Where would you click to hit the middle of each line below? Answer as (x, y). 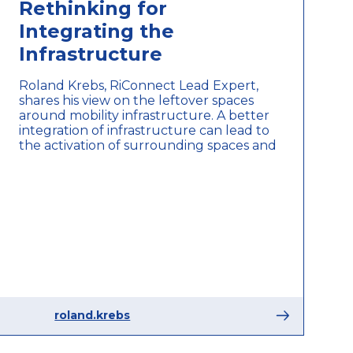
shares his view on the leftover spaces (137, 100)
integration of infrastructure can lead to (145, 130)
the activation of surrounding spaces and (148, 145)
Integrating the (97, 31)
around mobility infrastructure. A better (145, 115)
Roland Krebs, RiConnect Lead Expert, (139, 85)
